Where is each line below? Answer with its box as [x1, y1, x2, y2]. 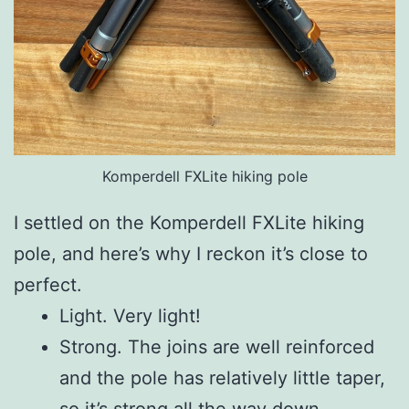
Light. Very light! [59, 305, 201, 328]
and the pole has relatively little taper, [59, 367, 385, 390]
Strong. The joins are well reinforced [59, 336, 374, 359]
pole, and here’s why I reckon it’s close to [14, 243, 368, 266]
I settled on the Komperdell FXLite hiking [14, 212, 364, 235]
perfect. [14, 274, 82, 297]
